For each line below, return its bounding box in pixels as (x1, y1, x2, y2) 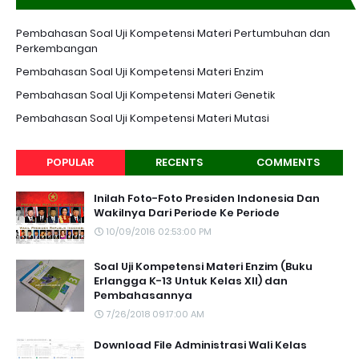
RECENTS (155, 155, 204, 171)
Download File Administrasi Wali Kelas (94, 337, 307, 353)
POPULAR (46, 155, 95, 171)
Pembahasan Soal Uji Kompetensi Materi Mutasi (16, 111, 269, 127)
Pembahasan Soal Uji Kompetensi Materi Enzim (16, 64, 264, 80)
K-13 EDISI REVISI (28, 14, 115, 30)
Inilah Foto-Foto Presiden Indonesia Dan (94, 191, 320, 207)
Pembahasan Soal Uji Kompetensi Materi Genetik (16, 87, 275, 103)
